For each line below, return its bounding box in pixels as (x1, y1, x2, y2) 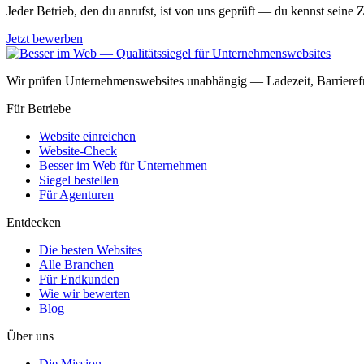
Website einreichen (39, 129, 136, 144)
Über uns (6, 329, 54, 344)
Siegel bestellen (39, 173, 119, 188)
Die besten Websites (39, 243, 142, 258)
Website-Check (39, 144, 117, 158)
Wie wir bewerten (39, 287, 130, 301)
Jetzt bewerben (6, 32, 83, 46)
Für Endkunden (39, 272, 119, 287)
